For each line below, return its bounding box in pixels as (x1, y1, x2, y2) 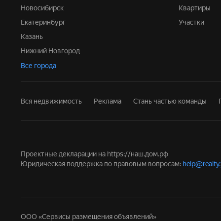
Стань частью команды (133, 97, 207, 105)
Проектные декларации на (21, 150, 107, 158)
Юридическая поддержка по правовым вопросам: (21, 160, 183, 168)
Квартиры (183, 4, 211, 12)
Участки (183, 18, 204, 26)
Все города (21, 62, 56, 70)
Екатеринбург (25, 18, 66, 26)
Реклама (94, 97, 121, 105)
